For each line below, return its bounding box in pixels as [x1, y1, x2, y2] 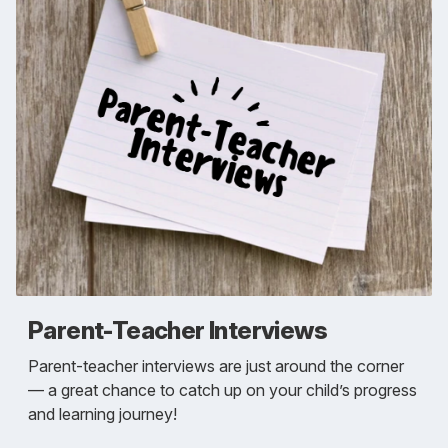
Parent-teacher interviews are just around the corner [28, 355, 404, 376]
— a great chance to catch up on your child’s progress [28, 379, 417, 400]
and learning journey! [28, 403, 177, 424]
